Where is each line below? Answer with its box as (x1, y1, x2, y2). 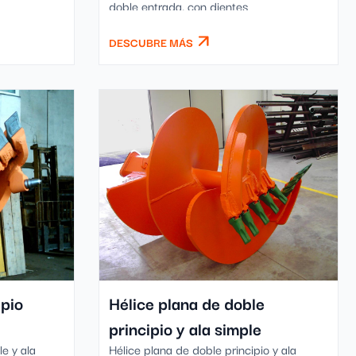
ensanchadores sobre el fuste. (108, 12, 265, 31)
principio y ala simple (108, 315, 261, 341)
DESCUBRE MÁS (108, 33, 193, 51)
